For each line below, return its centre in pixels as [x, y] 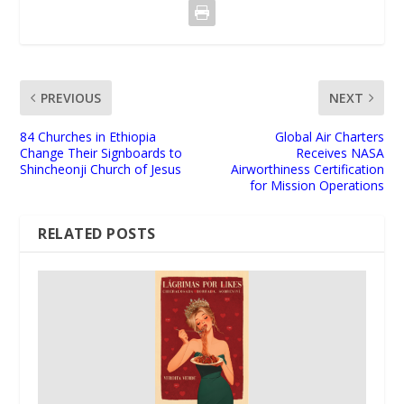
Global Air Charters [329, 136]
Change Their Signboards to [101, 152]
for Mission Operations [317, 185]
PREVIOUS [71, 97]
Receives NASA [340, 152]
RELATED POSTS [97, 233]
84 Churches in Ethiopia [88, 136]
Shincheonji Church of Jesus [101, 169]
